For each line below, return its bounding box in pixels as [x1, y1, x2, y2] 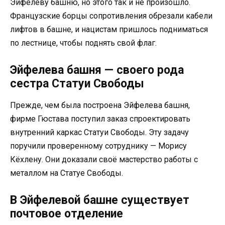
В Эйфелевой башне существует [10, 193, 189, 207]
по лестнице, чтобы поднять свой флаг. [10, 38, 157, 48]
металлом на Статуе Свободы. [10, 168, 123, 178]
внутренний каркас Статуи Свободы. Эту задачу [10, 128, 189, 137]
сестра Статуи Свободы [10, 77, 144, 90]
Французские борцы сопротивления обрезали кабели [10, 11, 212, 21]
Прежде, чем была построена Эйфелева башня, [10, 100, 190, 110]
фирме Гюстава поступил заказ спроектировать [10, 114, 190, 124]
